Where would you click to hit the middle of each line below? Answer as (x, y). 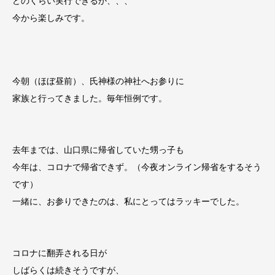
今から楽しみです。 (51, 18)
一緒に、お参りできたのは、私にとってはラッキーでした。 (128, 202)
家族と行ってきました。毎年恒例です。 (90, 99)
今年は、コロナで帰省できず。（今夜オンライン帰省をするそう (137, 167)
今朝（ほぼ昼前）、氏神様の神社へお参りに (98, 81)
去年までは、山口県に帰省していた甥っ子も (98, 150)
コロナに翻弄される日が (60, 253)
